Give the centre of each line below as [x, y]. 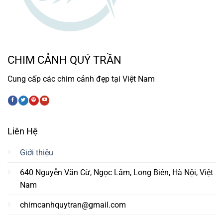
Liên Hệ [22, 131]
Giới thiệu [36, 152]
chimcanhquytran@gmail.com [73, 205]
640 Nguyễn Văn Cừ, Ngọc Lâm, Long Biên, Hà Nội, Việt [116, 172]
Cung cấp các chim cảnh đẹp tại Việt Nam [81, 79]
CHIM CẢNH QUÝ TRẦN [64, 59]
